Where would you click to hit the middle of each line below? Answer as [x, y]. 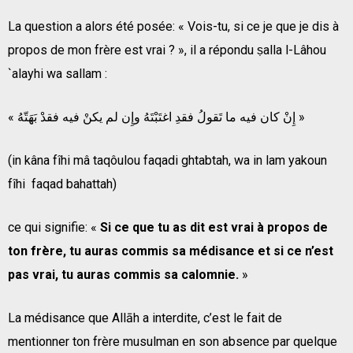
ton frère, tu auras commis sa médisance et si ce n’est [171, 251]
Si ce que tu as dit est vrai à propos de [214, 227]
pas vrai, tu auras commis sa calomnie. [123, 274]
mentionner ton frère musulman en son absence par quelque [173, 341]
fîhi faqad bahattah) [62, 184]
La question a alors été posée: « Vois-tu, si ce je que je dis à [173, 26]
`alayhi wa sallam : [58, 73]
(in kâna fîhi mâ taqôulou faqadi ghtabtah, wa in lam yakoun [167, 160]
